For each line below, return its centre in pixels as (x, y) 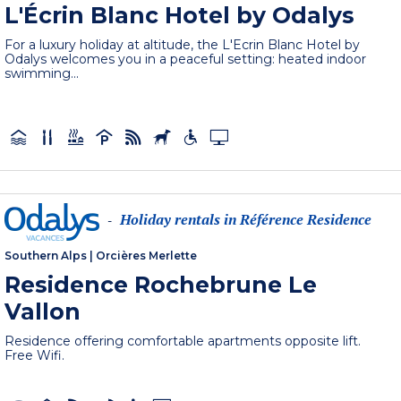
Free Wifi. (35, 356)
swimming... (42, 74)
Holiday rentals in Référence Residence (246, 220)
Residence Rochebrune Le (161, 285)
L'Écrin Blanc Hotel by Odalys (180, 16)
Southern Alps (46, 256)
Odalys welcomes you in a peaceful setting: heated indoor (186, 60)
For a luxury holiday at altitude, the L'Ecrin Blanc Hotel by (183, 45)
